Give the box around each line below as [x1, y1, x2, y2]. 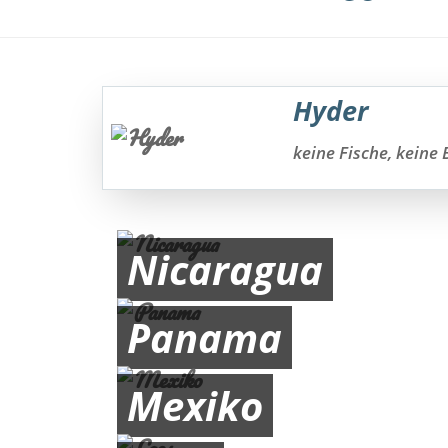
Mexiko [127, 378, 263, 433]
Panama [127, 310, 282, 365]
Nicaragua [127, 242, 323, 297]
